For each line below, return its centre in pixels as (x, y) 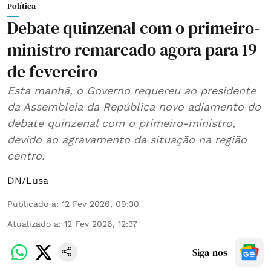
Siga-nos (210, 252)
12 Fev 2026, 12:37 (101, 224)
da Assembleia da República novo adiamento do (134, 106)
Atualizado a (33, 224)
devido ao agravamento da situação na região (127, 139)
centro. (26, 155)
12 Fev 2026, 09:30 (100, 204)
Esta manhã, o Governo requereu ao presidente (132, 90)
